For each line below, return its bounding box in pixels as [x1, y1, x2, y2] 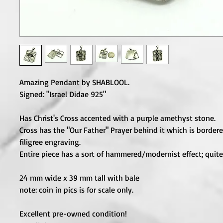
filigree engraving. [19, 137, 81, 147]
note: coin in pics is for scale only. [19, 185, 133, 195]
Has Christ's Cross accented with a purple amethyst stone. [19, 113, 216, 123]
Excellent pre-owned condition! [19, 209, 127, 219]
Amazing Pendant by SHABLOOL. [19, 77, 129, 88]
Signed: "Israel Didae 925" [19, 89, 106, 100]
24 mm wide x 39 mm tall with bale [19, 173, 139, 183]
